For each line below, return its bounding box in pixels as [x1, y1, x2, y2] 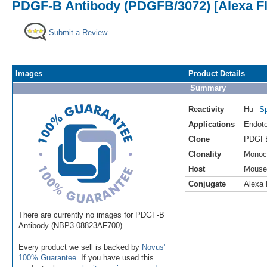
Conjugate [188, 179, 226, 188]
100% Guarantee [18, 253, 76, 262]
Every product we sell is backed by [18, 242, 142, 252]
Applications [188, 119, 235, 129]
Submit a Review [49, 27, 107, 37]
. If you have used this [76, 253, 154, 262]
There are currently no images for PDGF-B [18, 210, 164, 219]
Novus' [142, 242, 165, 252]
